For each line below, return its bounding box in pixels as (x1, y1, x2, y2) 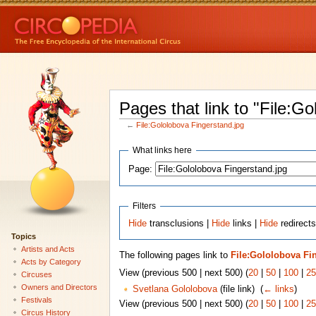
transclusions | (147, 218, 212, 229)
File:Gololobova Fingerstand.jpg (136, 121, 245, 130)
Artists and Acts (20, 244, 75, 253)
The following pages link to (119, 250, 231, 261)
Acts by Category (20, 257, 81, 266)
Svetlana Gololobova (132, 284, 217, 295)
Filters (133, 200, 157, 211)
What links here (133, 145, 193, 156)
